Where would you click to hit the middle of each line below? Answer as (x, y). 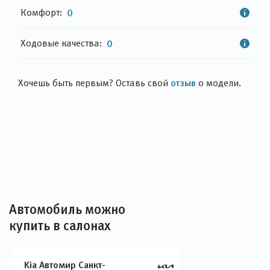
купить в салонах (60, 226)
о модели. (218, 83)
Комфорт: (41, 12)
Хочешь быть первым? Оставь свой (94, 83)
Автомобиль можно (67, 209)
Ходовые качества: (61, 43)
